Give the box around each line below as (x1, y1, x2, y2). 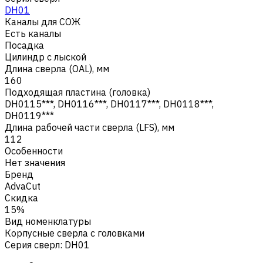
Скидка (5, 191, 38, 204)
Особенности (5, 144, 63, 157)
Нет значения (5, 156, 65, 168)
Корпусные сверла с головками (5, 227, 144, 239)
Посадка (5, 39, 44, 51)
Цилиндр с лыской (5, 50, 86, 63)
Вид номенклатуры (5, 215, 91, 227)
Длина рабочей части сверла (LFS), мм (5, 121, 174, 133)
